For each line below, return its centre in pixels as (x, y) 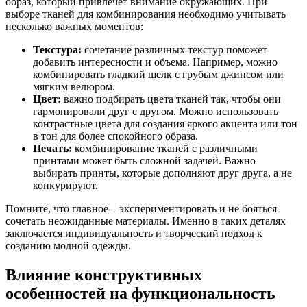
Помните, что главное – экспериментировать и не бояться (141, 209)
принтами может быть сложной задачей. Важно (144, 161)
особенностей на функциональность (140, 293)
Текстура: (57, 50)
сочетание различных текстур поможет (174, 50)
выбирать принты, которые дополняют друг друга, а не (162, 173)
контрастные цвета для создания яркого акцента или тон (165, 124)
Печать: (52, 149)
